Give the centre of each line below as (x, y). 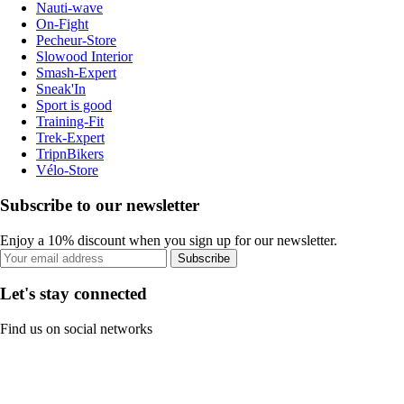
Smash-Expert (76, 73)
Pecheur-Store (76, 41)
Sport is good (74, 106)
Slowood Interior (84, 57)
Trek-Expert (70, 138)
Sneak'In (61, 89)
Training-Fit (70, 122)
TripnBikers (70, 154)
